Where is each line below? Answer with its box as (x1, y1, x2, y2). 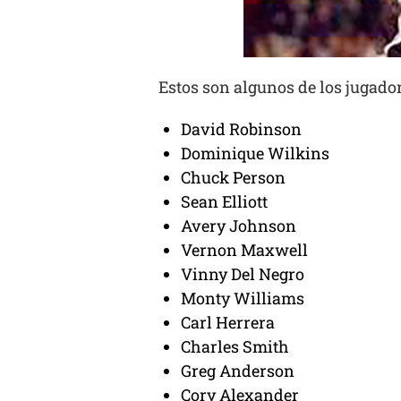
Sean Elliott (181, 191, 268, 213)
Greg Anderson (181, 360, 294, 382)
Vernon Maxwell (181, 239, 308, 261)
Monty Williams (181, 287, 304, 310)
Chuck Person (181, 166, 286, 189)
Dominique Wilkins (181, 142, 329, 165)
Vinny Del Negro (181, 263, 304, 286)
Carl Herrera (181, 311, 275, 334)
